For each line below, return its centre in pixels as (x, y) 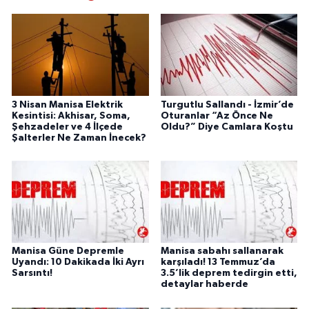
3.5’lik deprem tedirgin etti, (229, 273)
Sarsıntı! (32, 273)
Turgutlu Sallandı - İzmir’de (227, 104)
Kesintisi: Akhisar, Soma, (71, 116)
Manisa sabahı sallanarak (222, 251)
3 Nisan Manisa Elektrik (67, 104)
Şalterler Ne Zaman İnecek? (79, 138)
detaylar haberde (204, 285)
